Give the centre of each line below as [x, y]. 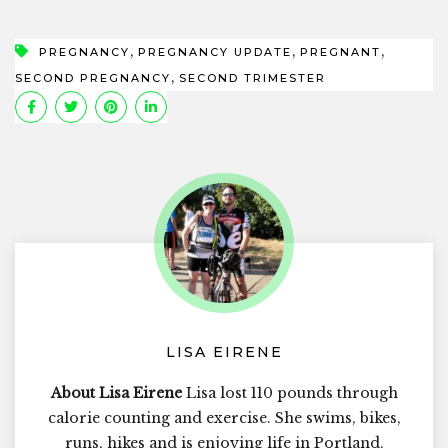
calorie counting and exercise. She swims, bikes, [224, 417]
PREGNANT [340, 51]
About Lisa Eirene [116, 392]
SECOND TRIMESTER [252, 77]
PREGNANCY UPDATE [215, 51]
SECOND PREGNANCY [93, 77]
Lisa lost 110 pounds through [289, 392]
